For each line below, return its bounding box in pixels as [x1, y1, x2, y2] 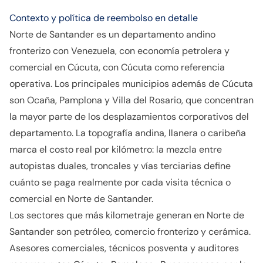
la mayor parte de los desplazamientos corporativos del [9, 110, 249, 123]
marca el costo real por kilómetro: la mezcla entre [9, 143, 222, 156]
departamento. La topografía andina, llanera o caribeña [9, 127, 246, 139]
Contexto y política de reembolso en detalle [9, 12, 198, 24]
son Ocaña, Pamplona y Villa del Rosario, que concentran [9, 94, 254, 106]
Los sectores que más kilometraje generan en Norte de [9, 209, 244, 221]
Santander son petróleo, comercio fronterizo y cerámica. [9, 225, 251, 238]
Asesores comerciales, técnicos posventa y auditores [9, 242, 239, 254]
